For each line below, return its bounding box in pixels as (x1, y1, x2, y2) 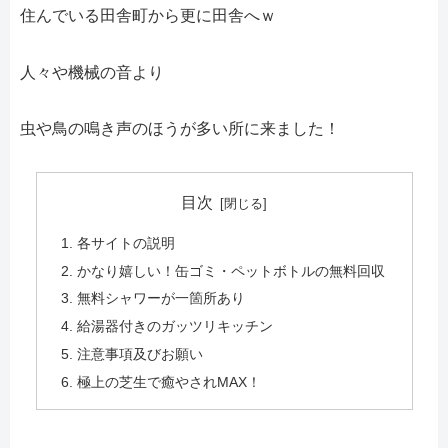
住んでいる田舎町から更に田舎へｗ (20, 6, 276, 24)
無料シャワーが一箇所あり (76, 290, 245, 307)
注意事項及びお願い (76, 346, 203, 363)
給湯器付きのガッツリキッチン (76, 318, 273, 335)
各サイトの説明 (76, 234, 175, 251)
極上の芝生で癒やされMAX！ (76, 374, 261, 391)
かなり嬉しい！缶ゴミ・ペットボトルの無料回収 (76, 262, 385, 279)
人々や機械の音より (20, 63, 164, 81)
